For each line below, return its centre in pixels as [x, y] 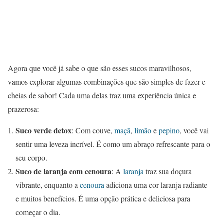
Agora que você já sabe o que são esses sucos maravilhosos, [100, 68]
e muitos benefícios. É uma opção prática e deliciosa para [103, 198]
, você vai [194, 130]
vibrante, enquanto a [48, 184]
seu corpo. [31, 157]
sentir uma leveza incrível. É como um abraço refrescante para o [113, 144]
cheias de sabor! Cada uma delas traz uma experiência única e [102, 95]
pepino [169, 130]
